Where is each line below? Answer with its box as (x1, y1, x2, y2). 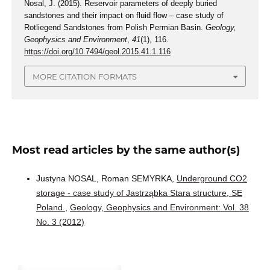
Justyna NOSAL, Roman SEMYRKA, (36, 173, 177, 183)
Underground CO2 (176, 173, 247, 183)
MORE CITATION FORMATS (33, 71, 137, 81)
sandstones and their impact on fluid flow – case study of (24, 11, 224, 20)
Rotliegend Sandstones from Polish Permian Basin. (24, 23, 206, 33)
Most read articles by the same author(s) (11, 143, 240, 157)
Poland (36, 202, 65, 212)
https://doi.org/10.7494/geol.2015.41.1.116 (24, 47, 171, 57)
